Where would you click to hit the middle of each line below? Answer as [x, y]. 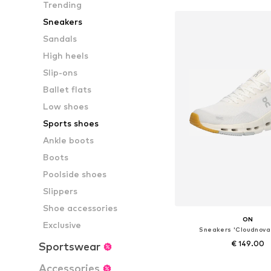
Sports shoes [71, 123]
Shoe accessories [80, 208]
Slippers [60, 191]
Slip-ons [60, 72]
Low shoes [66, 106]
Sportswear [70, 247]
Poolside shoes [75, 174]
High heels [66, 55]
